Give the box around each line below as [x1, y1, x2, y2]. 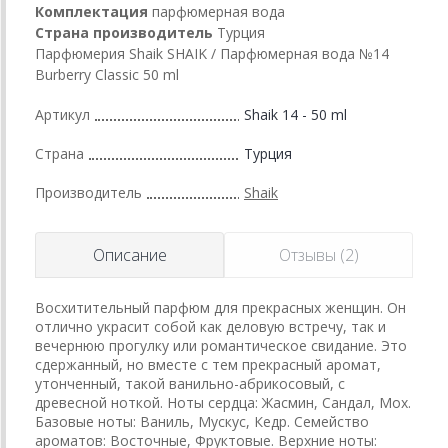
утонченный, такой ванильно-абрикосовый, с [35, 373, 345, 393]
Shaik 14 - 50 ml [244, 104, 347, 124]
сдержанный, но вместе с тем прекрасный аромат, [35, 354, 381, 374]
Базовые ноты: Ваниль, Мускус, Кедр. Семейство [35, 411, 369, 431]
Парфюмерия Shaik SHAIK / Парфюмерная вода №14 [35, 43, 389, 63]
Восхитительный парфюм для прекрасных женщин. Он [35, 297, 406, 317]
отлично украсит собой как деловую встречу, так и [35, 316, 386, 336]
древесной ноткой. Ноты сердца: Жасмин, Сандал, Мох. [35, 392, 411, 412]
